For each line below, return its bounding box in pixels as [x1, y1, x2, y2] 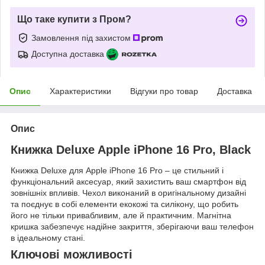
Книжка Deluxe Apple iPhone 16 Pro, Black [11, 143, 251, 156]
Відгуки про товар [130, 86, 198, 96]
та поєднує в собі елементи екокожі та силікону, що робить [11, 199, 238, 209]
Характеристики [50, 86, 111, 96]
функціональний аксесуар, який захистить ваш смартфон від [11, 177, 246, 187]
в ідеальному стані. [11, 233, 85, 243]
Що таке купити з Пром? [17, 14, 131, 24]
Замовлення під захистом [31, 33, 133, 43]
